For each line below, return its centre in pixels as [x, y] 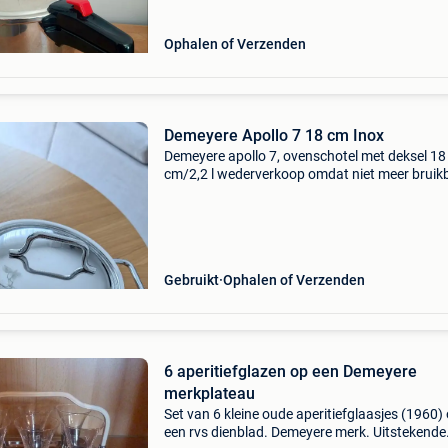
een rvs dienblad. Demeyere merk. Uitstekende [304, 432]
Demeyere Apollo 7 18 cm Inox [273, 135]
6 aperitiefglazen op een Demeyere [290, 371]
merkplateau [209, 393]
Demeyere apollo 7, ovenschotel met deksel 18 [304, 156]
